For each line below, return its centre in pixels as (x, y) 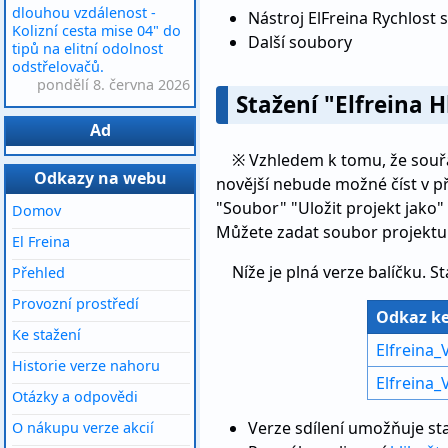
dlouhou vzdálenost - (84, 12)
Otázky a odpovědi (75, 396)
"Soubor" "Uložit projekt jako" (330, 208)
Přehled (38, 272)
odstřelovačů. (58, 66)
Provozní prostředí (75, 303)
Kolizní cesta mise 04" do (96, 30)
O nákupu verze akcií (83, 427)
